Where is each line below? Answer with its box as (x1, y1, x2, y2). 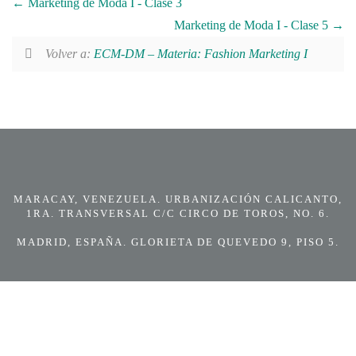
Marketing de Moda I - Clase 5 (174, 18, 331, 33)
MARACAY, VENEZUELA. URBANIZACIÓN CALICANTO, (14, 193, 342, 206)
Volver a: (44, 47, 94, 61)
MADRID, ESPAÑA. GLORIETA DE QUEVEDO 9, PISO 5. (17, 236, 339, 249)
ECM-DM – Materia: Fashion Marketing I (93, 47, 308, 61)
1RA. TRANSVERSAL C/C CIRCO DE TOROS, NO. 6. (26, 207, 330, 220)
